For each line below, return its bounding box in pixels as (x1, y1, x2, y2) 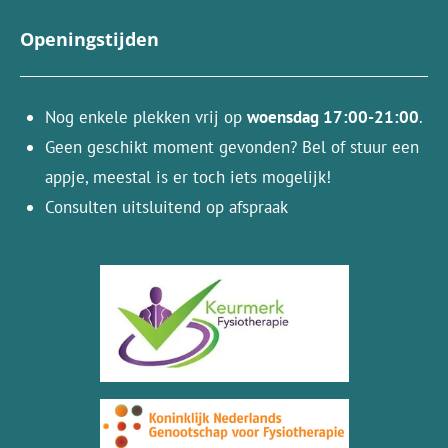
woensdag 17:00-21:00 (247, 105, 419, 128)
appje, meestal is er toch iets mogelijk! (45, 165, 336, 188)
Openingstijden (20, 26, 304, 51)
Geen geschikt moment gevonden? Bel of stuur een (45, 135, 419, 158)
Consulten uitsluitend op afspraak (45, 195, 288, 218)
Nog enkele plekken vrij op (45, 105, 247, 128)
